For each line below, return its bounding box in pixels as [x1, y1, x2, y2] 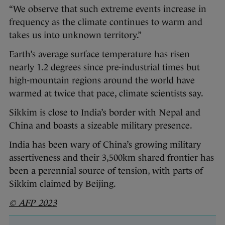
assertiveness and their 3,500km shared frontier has [9, 152, 214, 163]
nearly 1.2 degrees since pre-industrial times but [9, 62, 200, 72]
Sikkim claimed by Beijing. [9, 178, 116, 189]
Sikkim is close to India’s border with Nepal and [9, 107, 200, 118]
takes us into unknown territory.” [9, 30, 142, 40]
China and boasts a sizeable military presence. [9, 120, 192, 131]
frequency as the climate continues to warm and [9, 17, 202, 27]
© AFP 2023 [9, 197, 57, 208]
